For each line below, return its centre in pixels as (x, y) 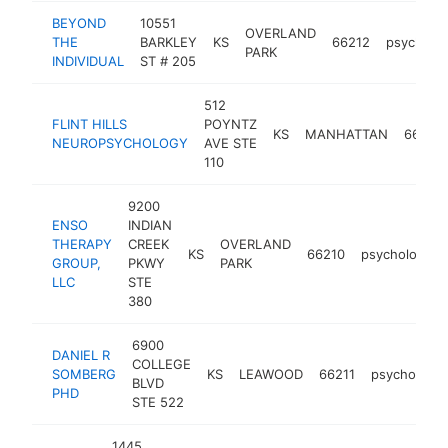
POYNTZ (230, 124)
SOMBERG (84, 373)
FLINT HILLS (89, 124)
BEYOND (79, 23)
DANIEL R (81, 354)
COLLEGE (161, 364)
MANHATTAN (346, 133)
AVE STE (230, 143)
